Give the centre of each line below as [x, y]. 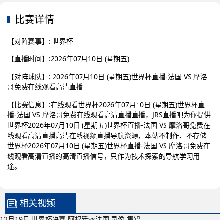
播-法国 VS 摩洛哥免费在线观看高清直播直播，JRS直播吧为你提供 [109, 115]
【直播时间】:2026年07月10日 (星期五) [68, 59]
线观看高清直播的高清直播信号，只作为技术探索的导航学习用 [104, 156]
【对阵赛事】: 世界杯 [40, 41]
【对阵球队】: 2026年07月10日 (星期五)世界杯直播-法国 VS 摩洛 [107, 76]
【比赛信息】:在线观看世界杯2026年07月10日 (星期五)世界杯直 [106, 104]
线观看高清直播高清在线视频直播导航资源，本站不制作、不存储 [107, 135]
